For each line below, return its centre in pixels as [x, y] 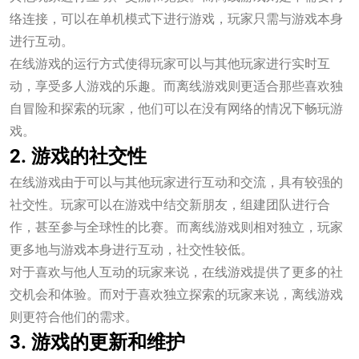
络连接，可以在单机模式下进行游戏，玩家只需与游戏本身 [176, 18]
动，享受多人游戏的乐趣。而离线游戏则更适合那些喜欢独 [176, 86]
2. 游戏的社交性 [78, 156]
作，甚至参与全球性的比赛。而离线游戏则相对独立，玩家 [176, 227]
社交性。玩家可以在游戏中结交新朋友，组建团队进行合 [170, 204]
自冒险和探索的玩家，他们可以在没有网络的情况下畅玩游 [176, 108]
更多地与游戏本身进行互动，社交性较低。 [131, 249]
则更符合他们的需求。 [74, 317]
